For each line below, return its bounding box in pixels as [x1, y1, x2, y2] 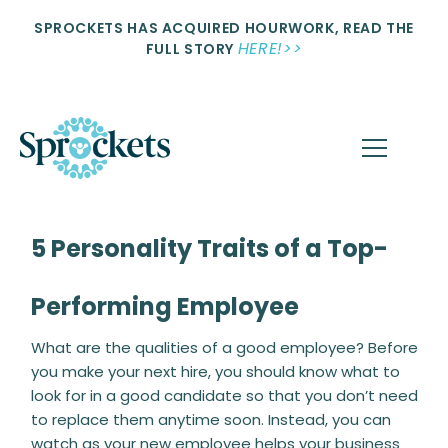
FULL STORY [145, 39, 238, 59]
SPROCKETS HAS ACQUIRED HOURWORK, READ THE [33, 18, 415, 38]
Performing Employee [31, 290, 299, 323]
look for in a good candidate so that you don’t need [31, 385, 418, 406]
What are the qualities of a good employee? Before [31, 337, 418, 358]
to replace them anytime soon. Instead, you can [31, 409, 391, 430]
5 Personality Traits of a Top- [31, 232, 388, 265]
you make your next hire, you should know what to [31, 361, 400, 382]
